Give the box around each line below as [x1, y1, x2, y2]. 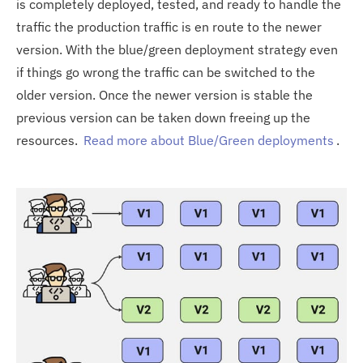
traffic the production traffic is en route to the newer [16, 18, 322, 35]
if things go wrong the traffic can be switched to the [16, 63, 315, 80]
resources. [16, 131, 81, 148]
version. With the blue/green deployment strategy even [16, 41, 338, 58]
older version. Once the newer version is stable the [16, 86, 313, 103]
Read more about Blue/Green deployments [83, 131, 334, 148]
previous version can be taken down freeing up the [16, 109, 310, 126]
